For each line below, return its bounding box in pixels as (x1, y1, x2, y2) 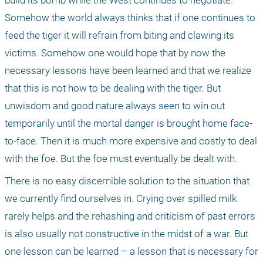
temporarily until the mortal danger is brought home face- (5, 117, 252, 130)
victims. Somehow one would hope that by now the (5, 47, 225, 59)
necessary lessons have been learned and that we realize (5, 65, 251, 77)
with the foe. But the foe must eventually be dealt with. (5, 153, 237, 165)
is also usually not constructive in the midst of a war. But (5, 228, 248, 240)
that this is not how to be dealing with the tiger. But (5, 82, 221, 95)
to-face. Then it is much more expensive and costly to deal (5, 135, 257, 147)
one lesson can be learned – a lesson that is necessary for (5, 245, 258, 258)
